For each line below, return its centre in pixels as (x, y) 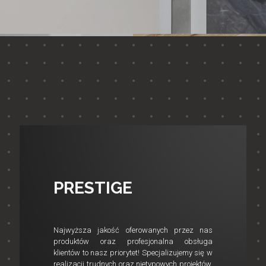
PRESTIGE (93, 188)
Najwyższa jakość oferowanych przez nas (133, 230)
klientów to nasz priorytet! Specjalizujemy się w (133, 253)
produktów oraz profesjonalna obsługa (133, 241)
